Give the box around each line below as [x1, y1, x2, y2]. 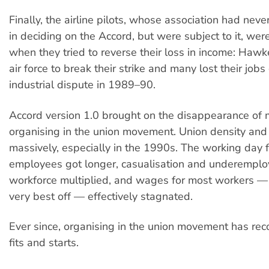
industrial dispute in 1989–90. [9, 77, 156, 92]
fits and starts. [9, 235, 79, 250]
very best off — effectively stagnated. [9, 189, 193, 204]
